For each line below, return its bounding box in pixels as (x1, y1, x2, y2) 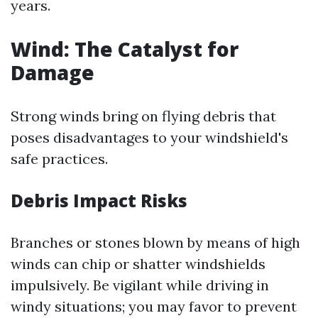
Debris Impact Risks (11, 189, 187, 212)
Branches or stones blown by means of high (11, 234, 300, 251)
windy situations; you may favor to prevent (11, 297, 297, 315)
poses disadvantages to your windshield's (11, 128, 288, 146)
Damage (11, 59, 94, 86)
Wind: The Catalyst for (11, 35, 238, 62)
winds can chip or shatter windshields (11, 255, 265, 273)
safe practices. (11, 150, 108, 168)
